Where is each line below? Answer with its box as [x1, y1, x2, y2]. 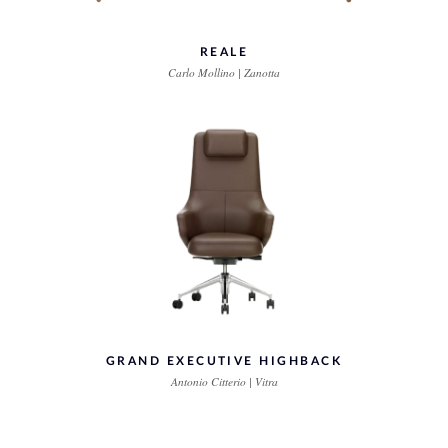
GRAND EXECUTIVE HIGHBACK [105, 355, 343, 367]
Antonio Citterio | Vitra [170, 374, 278, 389]
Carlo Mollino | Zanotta [168, 65, 280, 80]
